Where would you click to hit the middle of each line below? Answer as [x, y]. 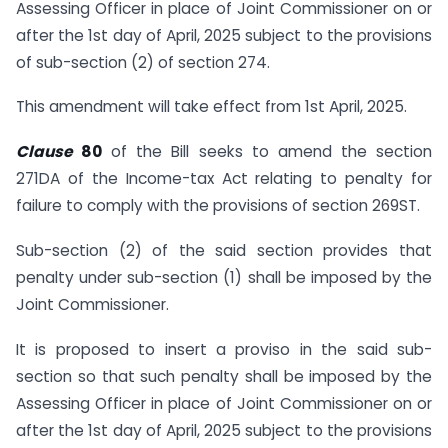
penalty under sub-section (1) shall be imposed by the [224, 277]
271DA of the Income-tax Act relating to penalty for [224, 179]
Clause [49, 152]
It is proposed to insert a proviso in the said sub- [224, 349]
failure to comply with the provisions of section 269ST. [218, 206]
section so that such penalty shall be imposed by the [224, 376]
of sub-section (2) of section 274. [143, 62]
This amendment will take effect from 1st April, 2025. [211, 107]
